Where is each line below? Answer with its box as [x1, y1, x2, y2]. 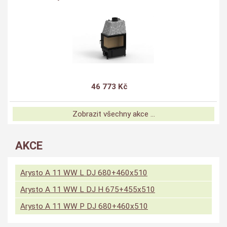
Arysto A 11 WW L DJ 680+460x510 [20, 168, 147, 178]
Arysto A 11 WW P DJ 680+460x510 [20, 202, 148, 211]
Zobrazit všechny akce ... [72, 109, 155, 119]
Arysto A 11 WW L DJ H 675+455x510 [20, 185, 155, 195]
